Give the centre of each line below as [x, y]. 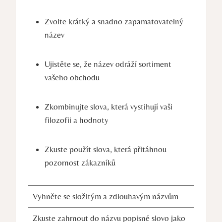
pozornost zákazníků [80, 162]
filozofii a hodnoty [77, 120]
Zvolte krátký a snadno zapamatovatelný [114, 21]
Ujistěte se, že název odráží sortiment [108, 64]
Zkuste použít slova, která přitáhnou [106, 149]
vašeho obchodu [72, 77]
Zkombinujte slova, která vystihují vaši [109, 106]
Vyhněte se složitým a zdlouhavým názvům [105, 196]
